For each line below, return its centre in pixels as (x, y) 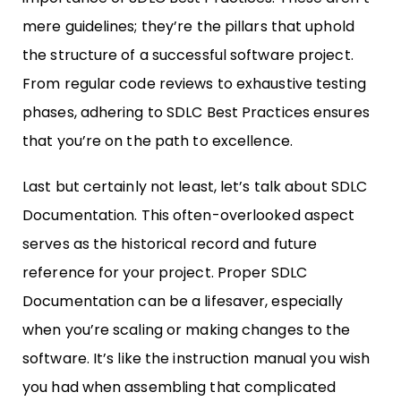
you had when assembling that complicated (179, 388)
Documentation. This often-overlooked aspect (189, 216)
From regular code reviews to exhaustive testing (194, 84)
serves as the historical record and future (170, 244)
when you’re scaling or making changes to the (187, 330)
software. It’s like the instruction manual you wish (196, 359)
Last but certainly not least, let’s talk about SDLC (195, 187)
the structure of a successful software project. (188, 55)
